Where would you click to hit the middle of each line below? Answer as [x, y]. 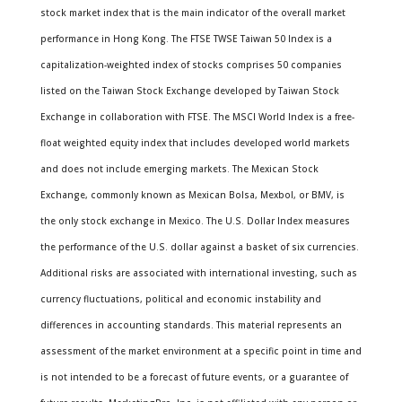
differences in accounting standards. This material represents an [191, 325]
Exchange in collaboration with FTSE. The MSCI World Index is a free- [197, 117]
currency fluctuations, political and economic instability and [180, 299]
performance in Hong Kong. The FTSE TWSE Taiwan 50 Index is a [186, 39]
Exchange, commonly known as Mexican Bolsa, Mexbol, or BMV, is [192, 195]
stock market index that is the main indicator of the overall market [192, 13]
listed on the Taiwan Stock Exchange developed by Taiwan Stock [189, 91]
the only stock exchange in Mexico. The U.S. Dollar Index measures [195, 221]
